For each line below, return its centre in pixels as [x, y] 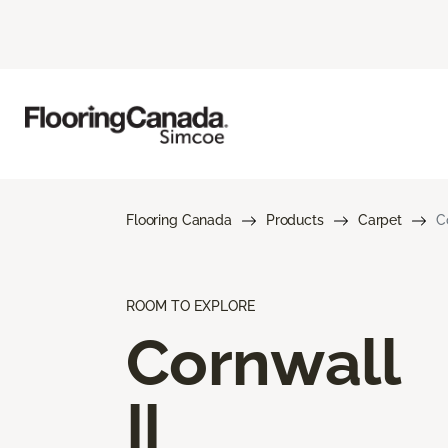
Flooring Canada [179, 219]
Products [294, 219]
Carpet [379, 219]
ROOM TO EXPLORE [190, 305]
